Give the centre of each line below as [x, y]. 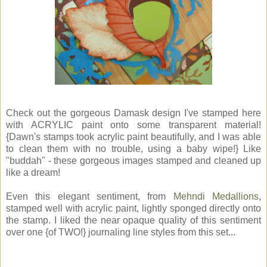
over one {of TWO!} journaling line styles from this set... [121, 232]
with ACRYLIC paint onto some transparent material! [133, 125]
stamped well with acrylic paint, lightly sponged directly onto [133, 209]
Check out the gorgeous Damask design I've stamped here [133, 113]
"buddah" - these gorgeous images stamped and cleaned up [133, 161]
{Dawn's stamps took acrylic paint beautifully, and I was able [133, 137]
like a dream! [33, 173]
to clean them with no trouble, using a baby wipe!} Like [133, 149]
